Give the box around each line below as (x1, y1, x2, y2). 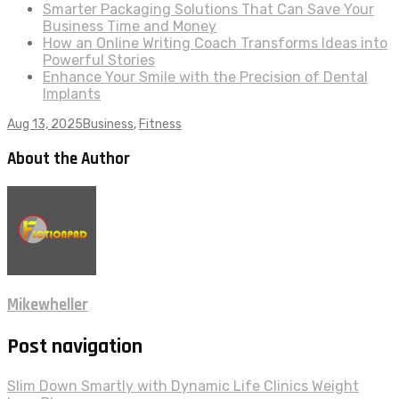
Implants (43, 85, 101, 103)
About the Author (7, 148, 130, 169)
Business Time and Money (43, 18, 216, 36)
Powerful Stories (43, 52, 155, 69)
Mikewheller (7, 295, 88, 316)
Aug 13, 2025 (7, 117, 83, 133)
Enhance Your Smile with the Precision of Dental (43, 69, 368, 86)
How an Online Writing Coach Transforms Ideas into (43, 35, 387, 53)
